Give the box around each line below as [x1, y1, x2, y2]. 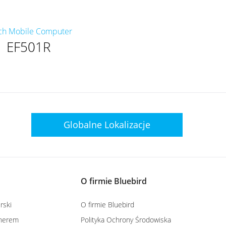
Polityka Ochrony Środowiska [81, 214, 171, 224]
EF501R [6, 37, 50, 56]
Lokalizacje [104, 118, 150, 131]
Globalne [64, 118, 104, 131]
